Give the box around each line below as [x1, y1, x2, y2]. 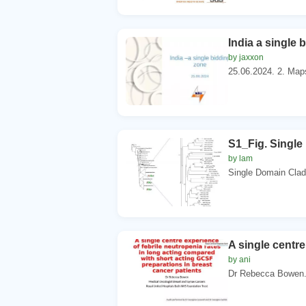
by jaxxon [228, 52, 264, 62]
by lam [228, 153, 253, 163]
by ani [228, 254, 251, 264]
